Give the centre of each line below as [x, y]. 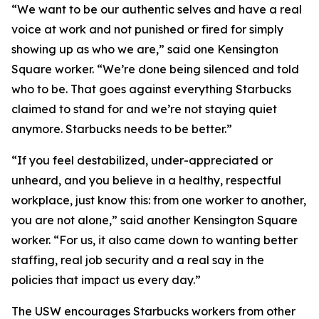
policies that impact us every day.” [106, 280]
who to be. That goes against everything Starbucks [151, 89]
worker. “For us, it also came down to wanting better [155, 240]
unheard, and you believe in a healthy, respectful [146, 180]
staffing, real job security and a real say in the [138, 260]
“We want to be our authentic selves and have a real [157, 9]
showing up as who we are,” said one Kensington [145, 49]
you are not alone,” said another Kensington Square [155, 220]
